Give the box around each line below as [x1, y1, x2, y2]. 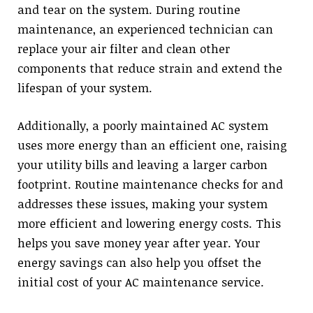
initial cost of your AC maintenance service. [17, 273, 264, 290]
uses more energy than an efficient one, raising [17, 136, 287, 153]
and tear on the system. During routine [17, 1, 240, 18]
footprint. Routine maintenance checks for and [17, 175, 283, 192]
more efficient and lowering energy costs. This [17, 214, 281, 231]
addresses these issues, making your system [17, 195, 268, 212]
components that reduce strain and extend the [17, 60, 282, 77]
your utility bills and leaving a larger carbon [17, 156, 268, 173]
